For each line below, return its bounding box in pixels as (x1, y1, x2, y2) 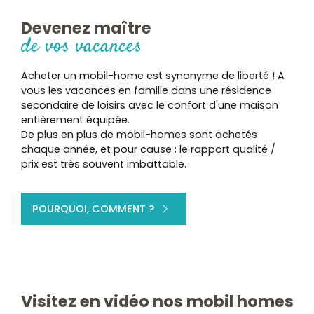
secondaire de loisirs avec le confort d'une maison (21, 97, 278, 112)
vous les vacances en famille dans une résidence (21, 83, 271, 97)
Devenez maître (21, 16, 151, 39)
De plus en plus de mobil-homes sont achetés (21, 127, 257, 142)
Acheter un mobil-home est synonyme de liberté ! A (21, 68, 285, 83)
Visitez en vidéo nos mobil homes (20, 289, 294, 313)
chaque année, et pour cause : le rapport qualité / (21, 142, 275, 156)
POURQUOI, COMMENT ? (32, 201, 154, 216)
